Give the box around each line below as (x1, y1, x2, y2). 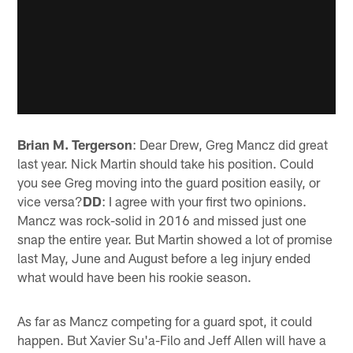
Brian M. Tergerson (17, 136, 133, 153)
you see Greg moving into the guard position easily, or (17, 174, 321, 191)
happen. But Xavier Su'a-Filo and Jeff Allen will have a (17, 332, 327, 348)
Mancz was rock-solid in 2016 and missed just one (17, 212, 307, 229)
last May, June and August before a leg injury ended (17, 250, 311, 266)
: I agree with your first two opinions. (102, 193, 307, 210)
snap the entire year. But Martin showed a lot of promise (17, 231, 333, 247)
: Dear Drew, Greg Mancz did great (132, 136, 329, 153)
